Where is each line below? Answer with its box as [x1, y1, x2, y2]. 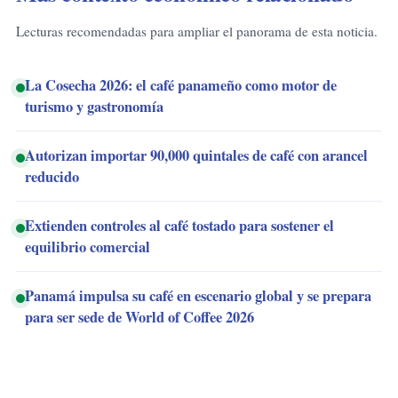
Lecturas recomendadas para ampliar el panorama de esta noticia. [16, 21, 378, 40]
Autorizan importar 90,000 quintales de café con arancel [25, 144, 368, 166]
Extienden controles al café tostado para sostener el [25, 214, 334, 236]
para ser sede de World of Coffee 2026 [25, 306, 254, 328]
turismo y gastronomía [25, 95, 163, 117]
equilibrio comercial [25, 235, 150, 258]
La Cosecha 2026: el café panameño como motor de [25, 74, 337, 96]
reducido [25, 165, 79, 187]
